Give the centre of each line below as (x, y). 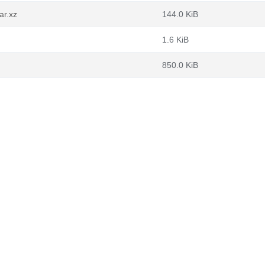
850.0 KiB (180, 65)
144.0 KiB (180, 14)
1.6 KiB (175, 40)
